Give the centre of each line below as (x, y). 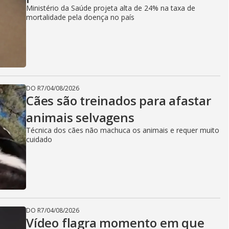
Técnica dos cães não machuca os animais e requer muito (123, 130)
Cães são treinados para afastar (119, 100)
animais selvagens (80, 117)
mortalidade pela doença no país (80, 17)
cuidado (39, 139)
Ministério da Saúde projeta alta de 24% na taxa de (111, 8)
